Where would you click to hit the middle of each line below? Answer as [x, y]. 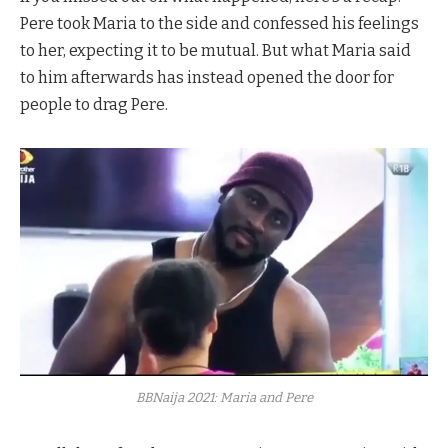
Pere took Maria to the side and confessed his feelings [219, 24]
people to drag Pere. [94, 105]
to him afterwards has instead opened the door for [207, 78]
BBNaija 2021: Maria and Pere [224, 398]
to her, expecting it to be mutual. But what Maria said [215, 51]
